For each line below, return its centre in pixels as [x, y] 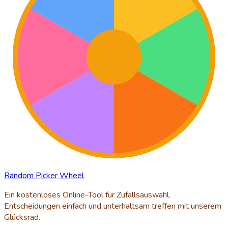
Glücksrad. [22, 217]
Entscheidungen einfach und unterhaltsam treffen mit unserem [113, 206]
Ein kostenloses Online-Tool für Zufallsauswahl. [87, 195]
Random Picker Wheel [44, 175]
